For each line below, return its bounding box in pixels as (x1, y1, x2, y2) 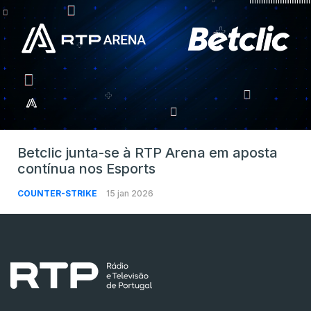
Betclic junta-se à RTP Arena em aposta (17, 144, 278, 162)
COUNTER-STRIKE (17, 188, 99, 199)
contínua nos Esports (17, 160, 155, 178)
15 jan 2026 (106, 188, 153, 199)
